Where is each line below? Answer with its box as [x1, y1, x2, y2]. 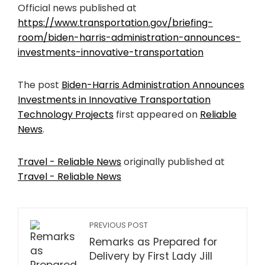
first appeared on [114, 108, 200, 122]
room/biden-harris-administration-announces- [18, 31, 241, 45]
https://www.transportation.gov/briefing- [18, 16, 213, 30]
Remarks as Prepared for [89, 235, 217, 250]
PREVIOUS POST [89, 220, 148, 231]
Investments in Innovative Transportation [18, 93, 211, 107]
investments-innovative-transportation [18, 46, 203, 60]
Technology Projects [18, 108, 114, 122]
